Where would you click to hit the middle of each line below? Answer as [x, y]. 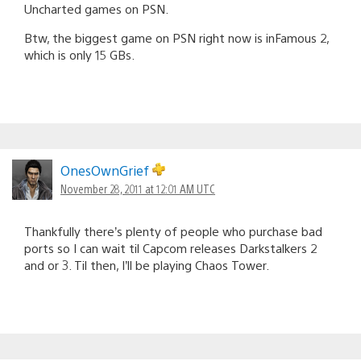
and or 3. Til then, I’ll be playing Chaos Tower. [147, 265]
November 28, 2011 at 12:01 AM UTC [138, 189]
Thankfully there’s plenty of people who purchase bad [173, 231]
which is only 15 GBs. [79, 55]
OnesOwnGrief [106, 171]
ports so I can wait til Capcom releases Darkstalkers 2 [170, 248]
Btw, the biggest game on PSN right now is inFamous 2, [176, 38]
